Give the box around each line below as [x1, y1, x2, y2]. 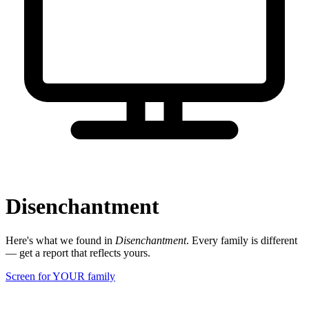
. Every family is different [186, 234, 297, 246]
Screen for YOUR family [6, 270, 115, 282]
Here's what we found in [6, 234, 115, 246]
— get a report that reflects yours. [6, 246, 150, 259]
